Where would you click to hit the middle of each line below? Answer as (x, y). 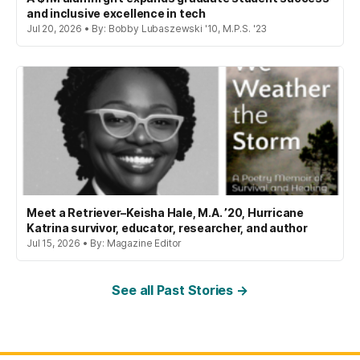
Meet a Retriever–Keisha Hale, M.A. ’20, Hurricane (166, 213)
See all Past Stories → (180, 290)
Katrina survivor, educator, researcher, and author (167, 228)
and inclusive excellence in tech (116, 14)
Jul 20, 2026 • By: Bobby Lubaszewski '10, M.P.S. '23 (147, 29)
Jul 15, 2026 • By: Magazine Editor (104, 243)
